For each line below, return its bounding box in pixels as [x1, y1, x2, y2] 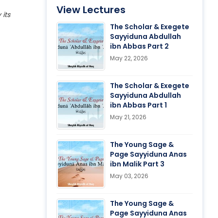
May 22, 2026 [110, 54, 148, 62]
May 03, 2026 [110, 171, 148, 180]
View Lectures [56, 2, 126, 17]
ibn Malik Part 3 [110, 159, 164, 169]
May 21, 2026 [110, 112, 146, 121]
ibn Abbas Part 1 [110, 100, 167, 110]
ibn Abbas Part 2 [110, 41, 169, 51]
